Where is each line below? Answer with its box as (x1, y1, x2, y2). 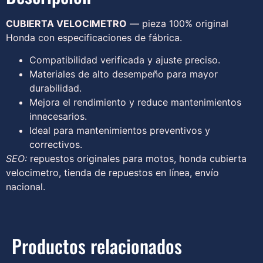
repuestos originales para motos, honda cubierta (27, 152, 247, 164)
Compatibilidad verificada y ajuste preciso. (29, 53, 220, 66)
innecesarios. (29, 110, 87, 122)
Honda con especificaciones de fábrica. (6, 31, 182, 43)
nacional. (6, 180, 45, 193)
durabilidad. (29, 82, 82, 94)
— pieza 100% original (127, 17, 228, 29)
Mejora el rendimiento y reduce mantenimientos (29, 96, 241, 108)
